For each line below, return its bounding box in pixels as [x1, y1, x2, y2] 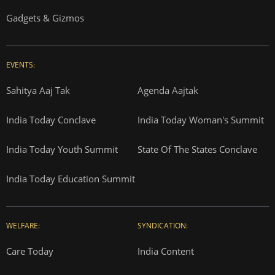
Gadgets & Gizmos [6, 12, 84, 24]
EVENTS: [6, 60, 35, 70]
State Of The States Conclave [137, 143, 257, 155]
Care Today [6, 245, 53, 257]
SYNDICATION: [137, 220, 188, 231]
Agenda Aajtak [137, 84, 198, 96]
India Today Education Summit [6, 172, 135, 185]
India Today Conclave [6, 114, 96, 126]
